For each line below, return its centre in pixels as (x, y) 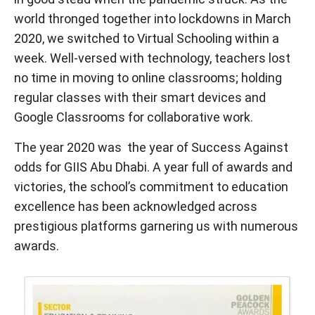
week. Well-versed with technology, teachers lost (152, 58)
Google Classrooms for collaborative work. (134, 117)
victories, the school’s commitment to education (151, 186)
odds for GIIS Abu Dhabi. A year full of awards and (153, 167)
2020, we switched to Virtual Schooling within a (147, 38)
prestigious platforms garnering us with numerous (156, 226)
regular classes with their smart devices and (140, 97)
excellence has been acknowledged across (136, 206)
